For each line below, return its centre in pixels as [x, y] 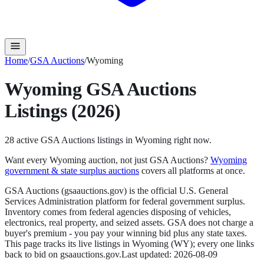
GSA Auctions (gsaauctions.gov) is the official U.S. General [116, 190]
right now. [192, 140]
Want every [27, 160]
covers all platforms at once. [193, 170]
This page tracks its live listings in [68, 243]
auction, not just [118, 160]
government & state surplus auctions [72, 170]
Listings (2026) [63, 111]
